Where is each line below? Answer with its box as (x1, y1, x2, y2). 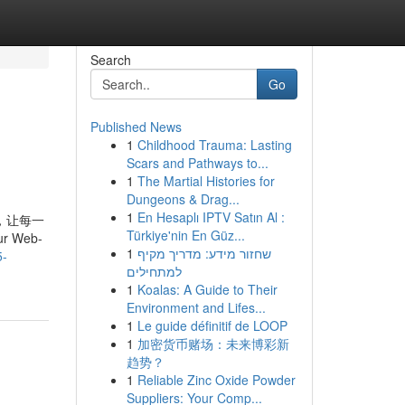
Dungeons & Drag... (126, 190, 240, 208)
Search (89, 51, 131, 69)
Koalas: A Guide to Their (137, 280, 278, 298)
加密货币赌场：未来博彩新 (137, 334, 289, 353)
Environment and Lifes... (126, 298, 266, 316)
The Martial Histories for (137, 172, 275, 190)
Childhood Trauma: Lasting (137, 136, 292, 154)
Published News (89, 118, 182, 136)
